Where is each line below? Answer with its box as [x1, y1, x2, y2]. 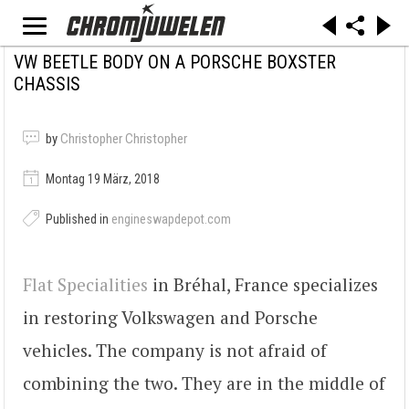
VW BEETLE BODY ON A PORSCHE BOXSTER [14, 51, 336, 73]
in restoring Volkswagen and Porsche [23, 306, 318, 330]
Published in [43, 212, 111, 226]
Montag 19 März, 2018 [43, 172, 160, 186]
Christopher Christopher [60, 131, 187, 147]
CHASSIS [14, 73, 80, 95]
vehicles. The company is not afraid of [23, 339, 327, 362]
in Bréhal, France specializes [148, 273, 378, 297]
